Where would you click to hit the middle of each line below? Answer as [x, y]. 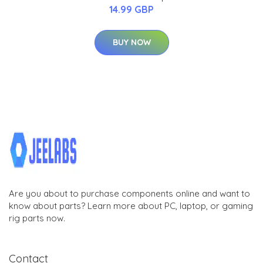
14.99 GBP [131, 9]
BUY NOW [131, 42]
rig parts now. [37, 218]
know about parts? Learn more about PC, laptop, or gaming [131, 205]
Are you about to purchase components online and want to [129, 193]
